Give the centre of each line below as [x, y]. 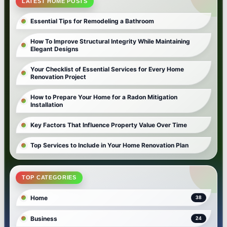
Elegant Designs [54, 49]
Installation [47, 105]
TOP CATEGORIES [49, 178]
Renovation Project [58, 77]
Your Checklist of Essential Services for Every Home [107, 69]
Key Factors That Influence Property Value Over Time [109, 125]
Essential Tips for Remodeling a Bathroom [92, 21]
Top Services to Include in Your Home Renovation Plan [109, 145]
